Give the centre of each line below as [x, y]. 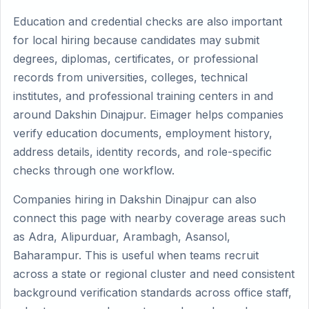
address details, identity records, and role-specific [142, 152]
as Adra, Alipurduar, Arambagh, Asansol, [122, 237]
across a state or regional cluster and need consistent [154, 274]
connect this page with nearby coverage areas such [149, 218]
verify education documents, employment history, [143, 133]
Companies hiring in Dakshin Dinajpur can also [135, 199]
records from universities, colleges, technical [130, 77]
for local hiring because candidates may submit [136, 40]
